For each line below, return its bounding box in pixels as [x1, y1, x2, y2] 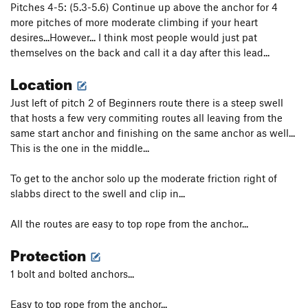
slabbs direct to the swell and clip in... [10, 187, 185, 200]
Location [10, 69, 75, 94]
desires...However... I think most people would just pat [10, 31, 257, 44]
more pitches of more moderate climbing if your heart [10, 16, 258, 29]
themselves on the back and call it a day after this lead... [10, 46, 269, 59]
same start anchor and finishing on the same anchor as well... [10, 126, 295, 140]
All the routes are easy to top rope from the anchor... [10, 217, 248, 230]
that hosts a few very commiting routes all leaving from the [10, 111, 283, 124]
